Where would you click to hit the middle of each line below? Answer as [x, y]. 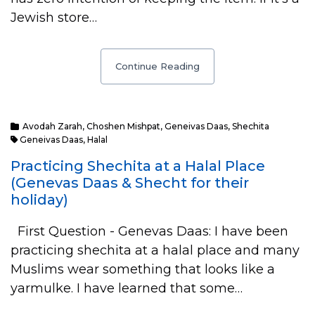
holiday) [39, 200]
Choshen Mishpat [123, 126]
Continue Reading [157, 66]
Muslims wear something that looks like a [143, 269]
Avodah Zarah [52, 126]
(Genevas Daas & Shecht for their [130, 183]
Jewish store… [54, 18]
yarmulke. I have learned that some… [127, 288]
